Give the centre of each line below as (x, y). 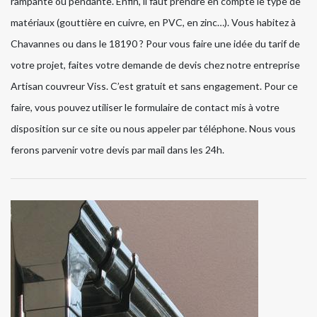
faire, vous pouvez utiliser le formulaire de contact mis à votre (145, 108)
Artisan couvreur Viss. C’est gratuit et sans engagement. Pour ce (154, 86)
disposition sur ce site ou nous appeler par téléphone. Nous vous (153, 129)
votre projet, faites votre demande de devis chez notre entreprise (155, 65)
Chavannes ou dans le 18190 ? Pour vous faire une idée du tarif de (155, 44)
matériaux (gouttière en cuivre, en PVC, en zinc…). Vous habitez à (153, 23)
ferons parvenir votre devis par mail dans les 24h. (117, 150)
